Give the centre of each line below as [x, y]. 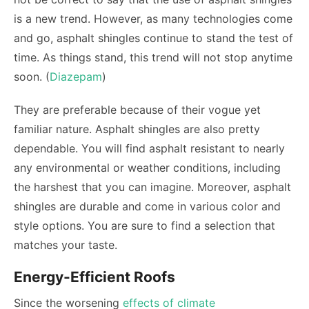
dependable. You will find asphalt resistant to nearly [149, 148]
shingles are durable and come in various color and [147, 206]
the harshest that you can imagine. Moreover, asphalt [152, 187]
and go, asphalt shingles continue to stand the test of [153, 38]
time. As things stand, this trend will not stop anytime [153, 57]
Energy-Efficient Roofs [94, 277]
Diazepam [76, 77]
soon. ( [32, 77]
